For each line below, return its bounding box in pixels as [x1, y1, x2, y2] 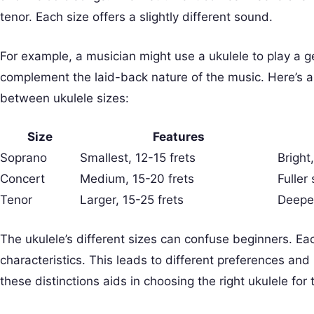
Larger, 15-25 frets [80, 193, 184, 207]
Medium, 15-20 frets [80, 172, 194, 186]
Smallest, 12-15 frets [80, 151, 196, 165]
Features [153, 130, 205, 144]
